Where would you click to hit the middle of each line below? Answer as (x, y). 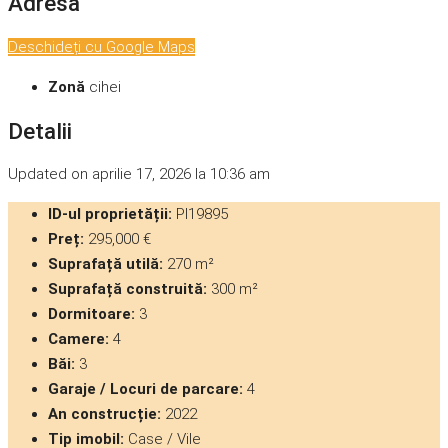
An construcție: (104, 414)
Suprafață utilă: (105, 264)
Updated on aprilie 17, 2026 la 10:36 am (139, 174)
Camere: (78, 339)
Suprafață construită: (127, 289)
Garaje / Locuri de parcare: (145, 389)
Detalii (40, 130)
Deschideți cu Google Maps (101, 47)
